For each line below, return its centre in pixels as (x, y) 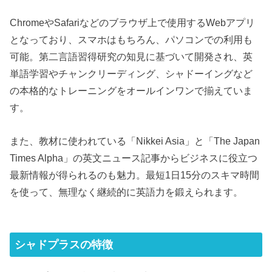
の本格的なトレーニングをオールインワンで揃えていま (131, 91)
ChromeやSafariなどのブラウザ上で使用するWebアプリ (133, 23)
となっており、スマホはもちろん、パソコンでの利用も (131, 40)
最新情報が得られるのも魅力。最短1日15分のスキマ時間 (135, 175)
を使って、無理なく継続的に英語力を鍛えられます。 (127, 192)
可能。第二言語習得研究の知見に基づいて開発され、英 (131, 57)
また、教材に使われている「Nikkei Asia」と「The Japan (135, 141)
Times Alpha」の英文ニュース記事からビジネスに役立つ (134, 158)
